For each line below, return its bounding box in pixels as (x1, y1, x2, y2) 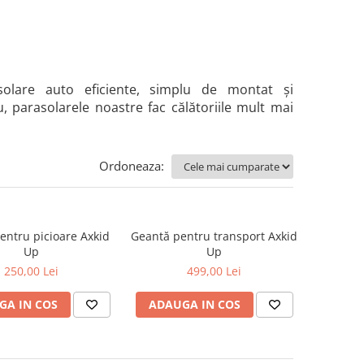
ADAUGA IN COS (148, 297, 240, 312)
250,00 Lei (4, 263, 58, 279)
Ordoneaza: (99, 158, 164, 174)
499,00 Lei (187, 263, 241, 279)
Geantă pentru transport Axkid (131, 228, 297, 244)
